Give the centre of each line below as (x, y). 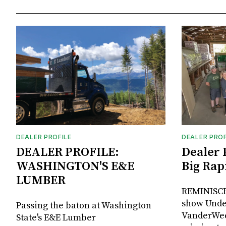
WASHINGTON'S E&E (75, 167)
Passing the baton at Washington (84, 206)
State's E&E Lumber (56, 218)
